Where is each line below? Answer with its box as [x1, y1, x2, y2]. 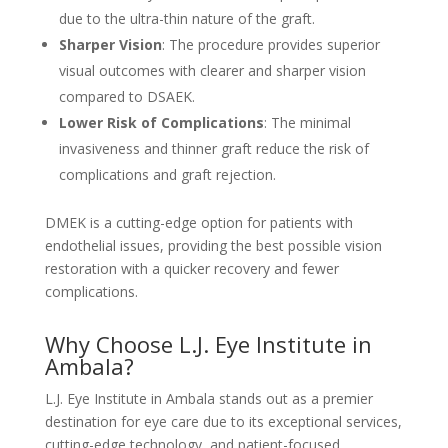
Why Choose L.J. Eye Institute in [44, 328, 372, 359]
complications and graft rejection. [58, 164, 276, 184]
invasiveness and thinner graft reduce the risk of [58, 138, 369, 158]
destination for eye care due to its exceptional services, [44, 411, 402, 431]
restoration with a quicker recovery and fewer [44, 258, 339, 278]
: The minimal [263, 112, 351, 132]
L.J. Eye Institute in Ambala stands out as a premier [44, 388, 373, 408]
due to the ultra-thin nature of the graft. [58, 8, 315, 28]
